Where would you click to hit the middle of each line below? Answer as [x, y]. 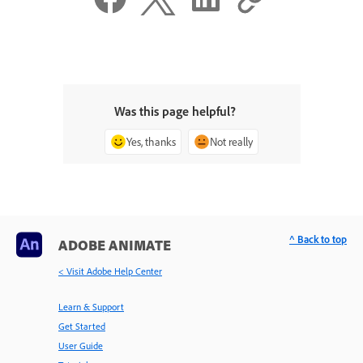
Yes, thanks [151, 141]
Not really [231, 141]
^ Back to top [318, 239]
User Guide [81, 346]
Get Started [82, 327]
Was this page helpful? [175, 111]
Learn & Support [91, 307]
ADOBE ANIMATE [115, 245]
